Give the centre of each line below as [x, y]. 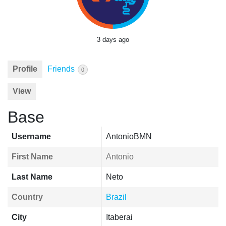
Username [31, 136]
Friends [62, 69]
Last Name [32, 177]
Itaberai [119, 217]
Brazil [116, 197]
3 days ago [113, 40]
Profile [25, 69]
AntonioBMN [129, 136]
